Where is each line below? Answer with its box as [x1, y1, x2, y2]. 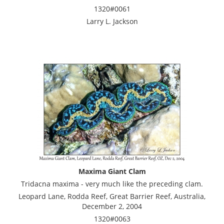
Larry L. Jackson [86, 16, 138, 26]
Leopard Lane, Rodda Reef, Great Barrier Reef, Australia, [18, 191, 205, 201]
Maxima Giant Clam [78, 166, 146, 176]
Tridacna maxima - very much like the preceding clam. [21, 178, 203, 188]
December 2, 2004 [82, 201, 142, 211]
